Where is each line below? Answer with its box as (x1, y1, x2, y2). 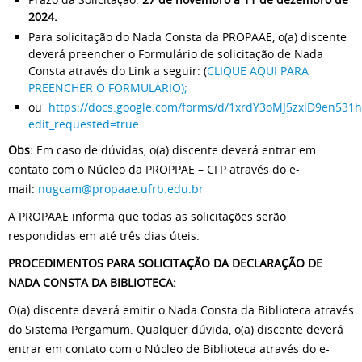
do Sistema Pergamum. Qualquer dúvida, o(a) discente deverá (8, 322, 343, 338)
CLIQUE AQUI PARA (207, 62, 309, 78)
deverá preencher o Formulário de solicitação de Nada (28, 45, 323, 61)
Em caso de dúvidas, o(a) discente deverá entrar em (36, 142, 316, 158)
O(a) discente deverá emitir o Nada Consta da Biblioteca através (8, 302, 354, 318)
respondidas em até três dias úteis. (8, 228, 200, 244)
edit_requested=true (28, 116, 139, 133)
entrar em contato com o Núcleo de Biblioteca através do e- (8, 341, 330, 357)
